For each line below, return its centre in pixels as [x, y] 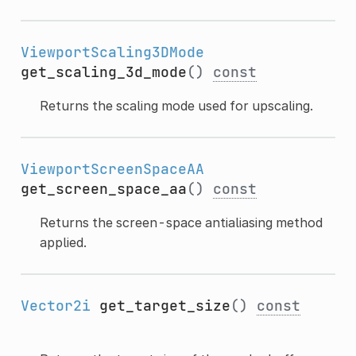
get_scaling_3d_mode [103, 72]
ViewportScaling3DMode [112, 52]
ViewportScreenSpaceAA [112, 168]
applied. [63, 242]
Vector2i [55, 305]
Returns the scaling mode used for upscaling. [176, 105]
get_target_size [164, 305]
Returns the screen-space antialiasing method [181, 222]
